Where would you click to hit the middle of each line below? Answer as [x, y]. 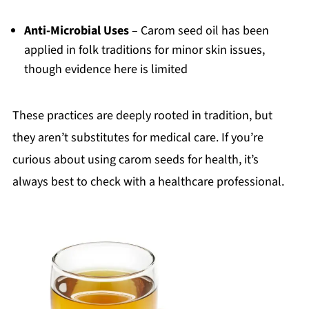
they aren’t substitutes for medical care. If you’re [138, 137]
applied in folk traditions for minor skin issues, [144, 50]
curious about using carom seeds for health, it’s [135, 159]
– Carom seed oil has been [199, 30]
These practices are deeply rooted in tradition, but [142, 115]
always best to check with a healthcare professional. [148, 181]
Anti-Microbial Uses [76, 30]
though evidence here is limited [106, 69]
